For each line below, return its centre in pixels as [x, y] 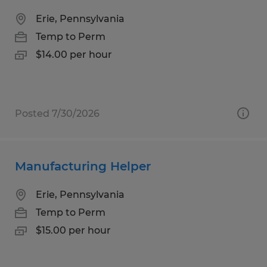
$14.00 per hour [74, 54]
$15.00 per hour [73, 230]
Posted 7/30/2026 [57, 113]
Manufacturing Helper [83, 166]
